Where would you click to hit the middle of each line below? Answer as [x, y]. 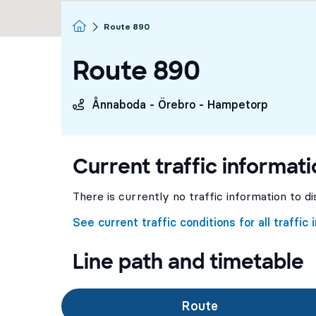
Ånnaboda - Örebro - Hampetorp [180, 104]
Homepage [108, 26]
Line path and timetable [188, 262]
